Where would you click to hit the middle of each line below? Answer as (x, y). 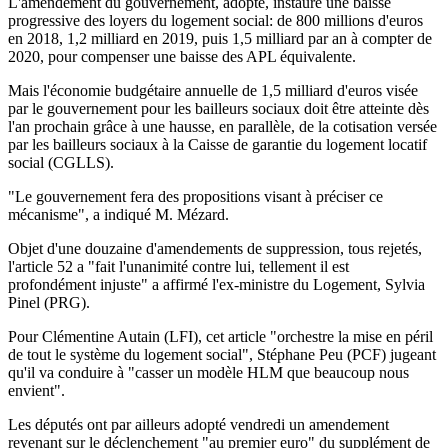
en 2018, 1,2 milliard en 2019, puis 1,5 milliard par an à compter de (220, 38)
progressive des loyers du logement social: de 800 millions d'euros (215, 20)
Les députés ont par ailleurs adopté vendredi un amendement (198, 424)
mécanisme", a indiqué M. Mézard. (118, 214)
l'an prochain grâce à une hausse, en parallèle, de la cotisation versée (222, 126)
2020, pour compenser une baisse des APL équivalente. (182, 56)
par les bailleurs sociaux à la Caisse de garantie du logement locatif (217, 144)
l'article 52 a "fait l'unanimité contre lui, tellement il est (178, 266)
